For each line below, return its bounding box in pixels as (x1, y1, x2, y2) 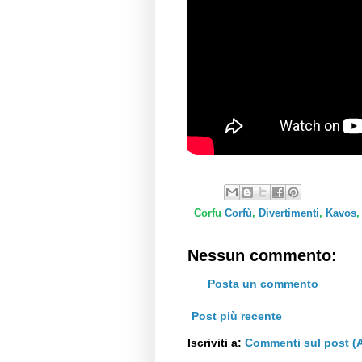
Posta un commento (208, 277, 318, 291)
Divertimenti (259, 208, 319, 220)
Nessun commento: (187, 246, 337, 265)
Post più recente (192, 309, 282, 323)
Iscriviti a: (187, 336, 245, 350)
